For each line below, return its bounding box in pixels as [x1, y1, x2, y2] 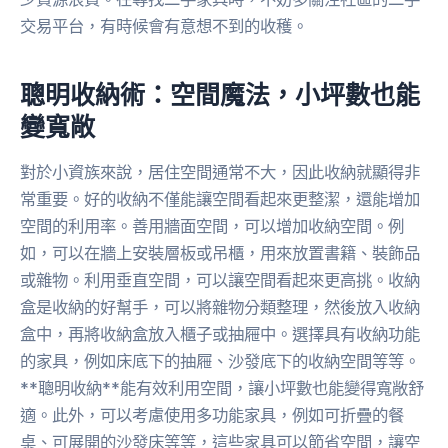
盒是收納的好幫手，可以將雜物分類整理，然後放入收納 [20, 297, 420, 318]
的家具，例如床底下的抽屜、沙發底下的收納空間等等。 [20, 351, 420, 372]
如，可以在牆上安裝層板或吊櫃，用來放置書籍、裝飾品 [20, 243, 420, 264]
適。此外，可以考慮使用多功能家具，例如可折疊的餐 [20, 405, 404, 426]
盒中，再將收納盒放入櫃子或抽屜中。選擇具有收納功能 [20, 324, 420, 345]
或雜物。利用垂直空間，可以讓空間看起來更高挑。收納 [20, 270, 420, 291]
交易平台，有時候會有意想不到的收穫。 [20, 16, 308, 37]
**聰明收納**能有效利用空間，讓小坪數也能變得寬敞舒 [20, 378, 424, 399]
